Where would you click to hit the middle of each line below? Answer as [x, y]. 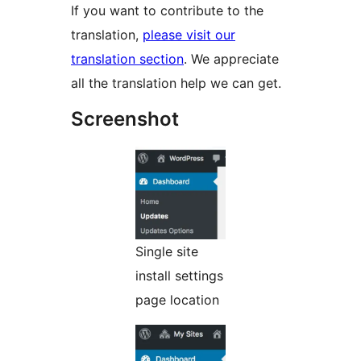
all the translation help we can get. [176, 83]
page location [177, 300]
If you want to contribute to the [167, 11]
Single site [167, 252]
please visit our [189, 35]
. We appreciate [231, 59]
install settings [179, 276]
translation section [127, 59]
